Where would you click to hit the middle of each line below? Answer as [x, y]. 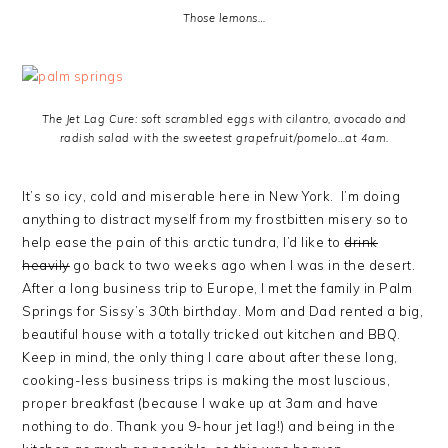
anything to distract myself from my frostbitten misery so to [215, 219]
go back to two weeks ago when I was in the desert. [242, 265]
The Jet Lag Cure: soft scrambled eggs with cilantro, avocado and [224, 119]
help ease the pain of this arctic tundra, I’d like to [183, 242]
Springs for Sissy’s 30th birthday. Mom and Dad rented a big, [223, 311]
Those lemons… [224, 18]
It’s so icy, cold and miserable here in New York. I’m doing [211, 196]
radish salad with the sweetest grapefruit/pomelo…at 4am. [224, 138]
